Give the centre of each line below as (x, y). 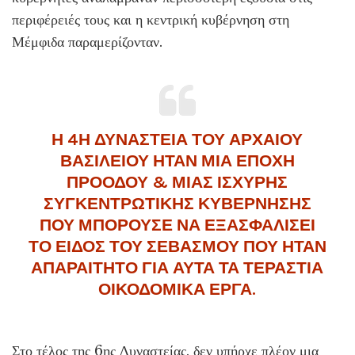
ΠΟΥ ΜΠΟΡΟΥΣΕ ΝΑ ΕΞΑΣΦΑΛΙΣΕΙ (177, 225)
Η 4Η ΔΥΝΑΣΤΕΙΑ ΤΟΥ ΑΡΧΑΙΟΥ (177, 139)
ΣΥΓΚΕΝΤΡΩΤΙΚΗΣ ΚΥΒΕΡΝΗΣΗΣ (177, 204)
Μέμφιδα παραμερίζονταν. (87, 42)
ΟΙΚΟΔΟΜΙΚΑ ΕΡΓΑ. (177, 289)
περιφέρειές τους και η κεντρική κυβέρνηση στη (151, 20)
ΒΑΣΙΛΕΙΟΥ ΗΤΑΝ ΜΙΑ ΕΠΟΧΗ (177, 161)
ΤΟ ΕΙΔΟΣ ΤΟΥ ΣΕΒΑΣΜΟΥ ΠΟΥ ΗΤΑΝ (177, 246)
